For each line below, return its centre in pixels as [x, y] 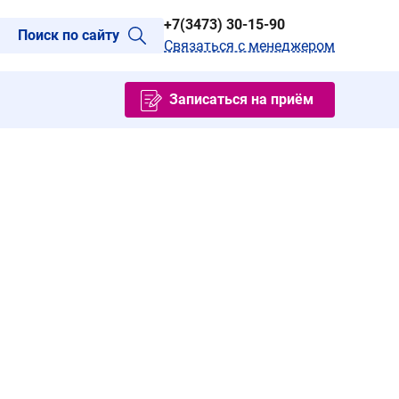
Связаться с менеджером [249, 46]
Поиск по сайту [69, 35]
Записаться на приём [241, 99]
